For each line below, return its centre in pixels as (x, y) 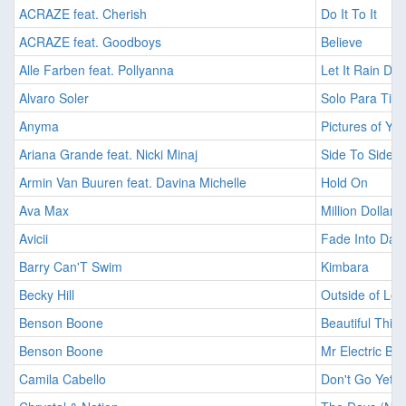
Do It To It (349, 14)
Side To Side (357, 155)
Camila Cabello (63, 379)
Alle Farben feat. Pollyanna (97, 70)
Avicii (34, 239)
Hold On (344, 183)
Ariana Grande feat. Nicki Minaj (108, 155)
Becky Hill (47, 295)
